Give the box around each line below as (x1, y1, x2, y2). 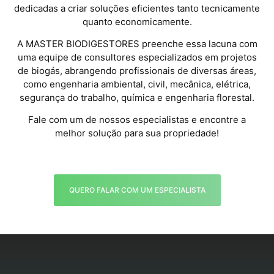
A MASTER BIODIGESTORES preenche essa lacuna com (17, 37, 257, 50)
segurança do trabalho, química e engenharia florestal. (20, 91, 254, 103)
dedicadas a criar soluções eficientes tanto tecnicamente (14, 2, 260, 14)
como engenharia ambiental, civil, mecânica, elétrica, (23, 78, 251, 90)
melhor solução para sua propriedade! (55, 127, 219, 139)
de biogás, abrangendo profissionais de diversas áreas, (18, 64, 256, 76)
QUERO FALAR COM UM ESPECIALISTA (68, 185, 206, 194)
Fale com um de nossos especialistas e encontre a (28, 114, 246, 126)
